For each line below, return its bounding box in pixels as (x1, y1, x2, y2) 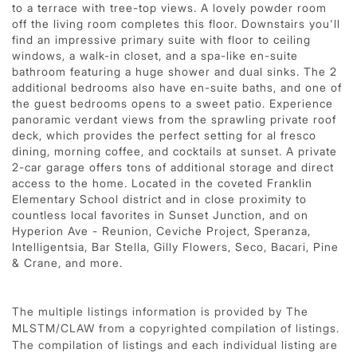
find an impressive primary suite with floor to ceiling (12, 32, 311, 46)
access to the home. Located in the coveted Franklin (12, 175, 312, 190)
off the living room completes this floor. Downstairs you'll (12, 16, 340, 30)
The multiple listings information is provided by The (12, 304, 308, 318)
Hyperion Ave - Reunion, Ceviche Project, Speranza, (12, 223, 311, 237)
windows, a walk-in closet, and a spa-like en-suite (12, 48, 298, 62)
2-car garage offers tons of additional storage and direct (12, 159, 334, 174)
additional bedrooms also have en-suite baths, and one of (12, 80, 342, 94)
